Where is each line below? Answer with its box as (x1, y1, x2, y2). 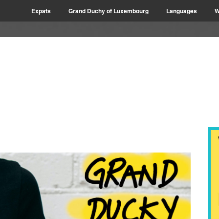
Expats (31, 6, 51, 15)
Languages (166, 6, 197, 15)
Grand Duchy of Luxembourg (68, 6, 149, 15)
